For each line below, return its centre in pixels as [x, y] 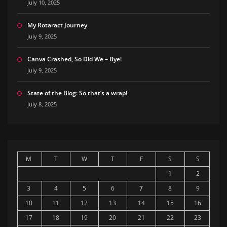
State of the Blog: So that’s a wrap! [77, 93]
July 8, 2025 [42, 104]
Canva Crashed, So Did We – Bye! [74, 59]
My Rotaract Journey [57, 25]
